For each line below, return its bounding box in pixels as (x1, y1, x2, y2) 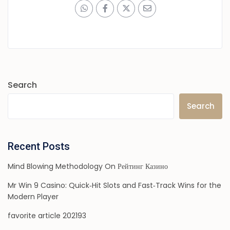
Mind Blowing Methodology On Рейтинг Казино (8, 161, 168, 172)
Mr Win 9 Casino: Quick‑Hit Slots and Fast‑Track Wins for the (8, 180, 222, 191)
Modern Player (8, 191, 59, 202)
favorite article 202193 (8, 210, 87, 221)
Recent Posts (8, 140, 70, 153)
